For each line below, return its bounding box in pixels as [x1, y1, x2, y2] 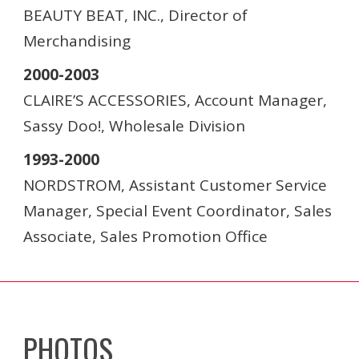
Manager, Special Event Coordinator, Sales [23, 200, 332, 221]
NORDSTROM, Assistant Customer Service [23, 175, 327, 196]
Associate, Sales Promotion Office [23, 226, 268, 247]
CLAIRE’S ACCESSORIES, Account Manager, [23, 90, 327, 111]
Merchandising [23, 30, 131, 51]
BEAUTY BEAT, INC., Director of [23, 5, 248, 26]
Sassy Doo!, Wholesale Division [23, 115, 245, 136]
